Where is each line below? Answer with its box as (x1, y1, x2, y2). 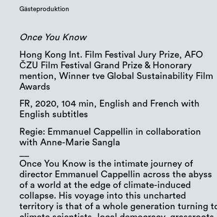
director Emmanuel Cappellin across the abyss (19, 170, 213, 179)
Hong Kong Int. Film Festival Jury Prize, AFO (19, 50, 203, 60)
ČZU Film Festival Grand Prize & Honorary (19, 61, 192, 70)
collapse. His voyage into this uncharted (19, 191, 186, 201)
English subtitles (19, 110, 89, 120)
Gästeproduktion (19, 6, 70, 13)
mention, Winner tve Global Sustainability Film (19, 71, 214, 81)
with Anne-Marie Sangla (19, 138, 121, 147)
